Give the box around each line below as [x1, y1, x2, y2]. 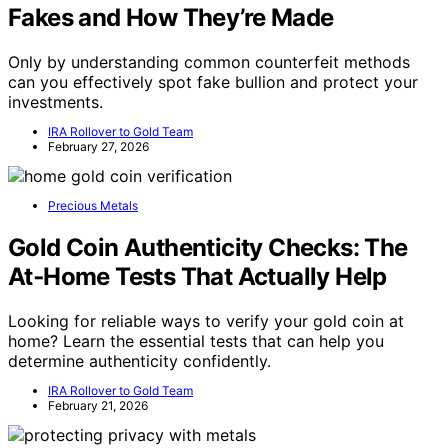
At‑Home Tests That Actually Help [8, 261, 387, 291]
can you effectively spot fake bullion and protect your [8, 71, 418, 92]
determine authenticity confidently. [8, 350, 271, 371]
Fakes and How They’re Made [8, 2, 334, 32]
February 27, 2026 [48, 138, 149, 154]
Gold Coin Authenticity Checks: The [8, 232, 408, 262]
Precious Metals [48, 197, 138, 213]
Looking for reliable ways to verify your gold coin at [8, 310, 404, 331]
